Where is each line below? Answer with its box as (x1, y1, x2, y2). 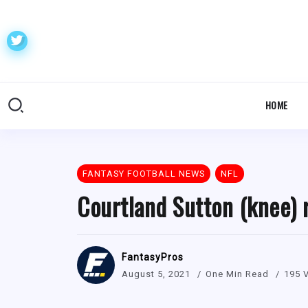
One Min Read (206, 268, 272, 279)
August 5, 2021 (122, 268, 190, 279)
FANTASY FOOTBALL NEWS (82, 168, 205, 179)
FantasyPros (122, 251, 184, 263)
